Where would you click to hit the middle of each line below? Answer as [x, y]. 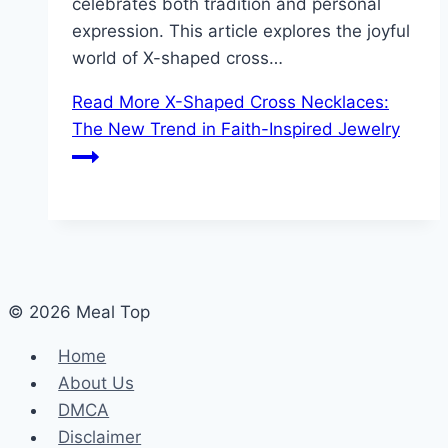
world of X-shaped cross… [177, 58]
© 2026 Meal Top [79, 312]
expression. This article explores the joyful [241, 31]
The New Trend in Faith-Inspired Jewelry [236, 129]
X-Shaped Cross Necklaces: [274, 102]
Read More [116, 102]
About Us [96, 383]
